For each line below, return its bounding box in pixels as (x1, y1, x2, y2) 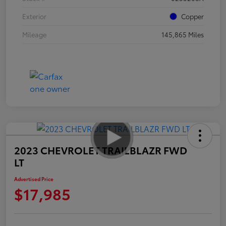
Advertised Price (14, 175, 53, 183)
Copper (181, 11, 204, 21)
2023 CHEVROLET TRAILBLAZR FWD (14, 142, 187, 157)
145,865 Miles (161, 29, 204, 39)
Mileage (22, 29, 46, 39)
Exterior (22, 11, 46, 21)
